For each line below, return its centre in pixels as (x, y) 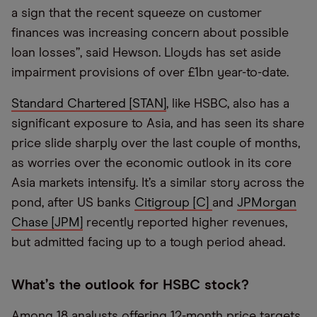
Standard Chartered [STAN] (89, 104)
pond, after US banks (73, 203)
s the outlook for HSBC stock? (149, 285)
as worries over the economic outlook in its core (151, 163)
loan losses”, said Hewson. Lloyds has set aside (146, 53)
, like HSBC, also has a (228, 104)
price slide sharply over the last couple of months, (156, 144)
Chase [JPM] (47, 223)
